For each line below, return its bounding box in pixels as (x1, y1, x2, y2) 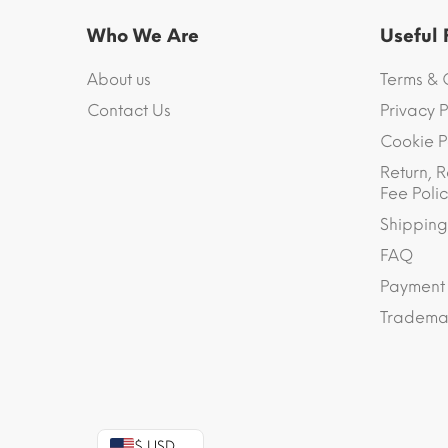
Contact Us (87, 101, 171, 120)
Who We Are (87, 25, 199, 47)
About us (87, 70, 151, 89)
